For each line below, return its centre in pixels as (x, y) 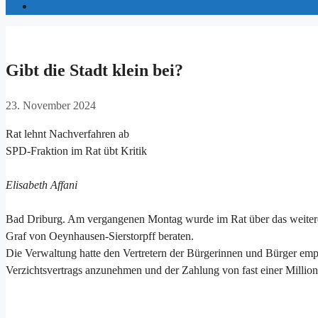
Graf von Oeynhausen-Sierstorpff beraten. (100, 236)
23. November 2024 (51, 105)
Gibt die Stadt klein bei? (94, 70)
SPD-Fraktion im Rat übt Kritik (76, 150)
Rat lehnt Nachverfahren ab (67, 133)
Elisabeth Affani (42, 185)
